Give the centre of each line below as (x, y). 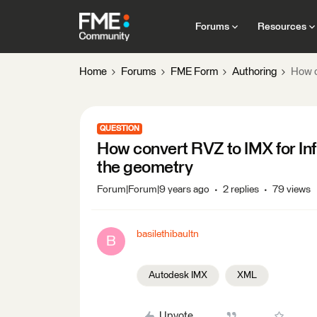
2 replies (241, 190)
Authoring (254, 72)
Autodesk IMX (178, 275)
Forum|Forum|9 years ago (153, 190)
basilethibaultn (168, 234)
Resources (282, 27)
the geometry (145, 168)
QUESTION (120, 128)
